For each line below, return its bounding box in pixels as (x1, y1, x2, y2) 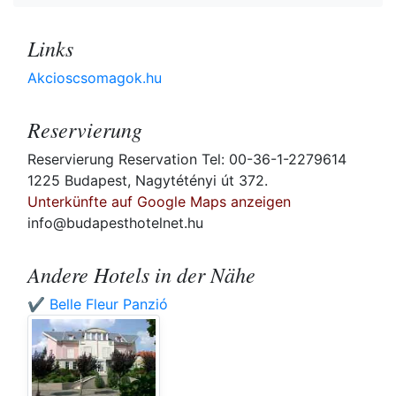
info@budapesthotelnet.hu (27, 214, 203, 232)
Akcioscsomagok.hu (27, 69, 162, 88)
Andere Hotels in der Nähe (27, 260, 255, 289)
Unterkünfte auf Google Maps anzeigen (27, 193, 291, 211)
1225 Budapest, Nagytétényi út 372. (27, 171, 268, 190)
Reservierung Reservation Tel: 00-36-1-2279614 (27, 150, 346, 169)
